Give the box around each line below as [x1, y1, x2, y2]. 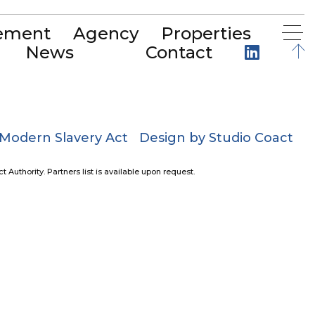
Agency [73, 23, 139, 44]
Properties [161, 23, 251, 44]
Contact [145, 41, 212, 63]
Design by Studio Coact [139, 130, 293, 146]
